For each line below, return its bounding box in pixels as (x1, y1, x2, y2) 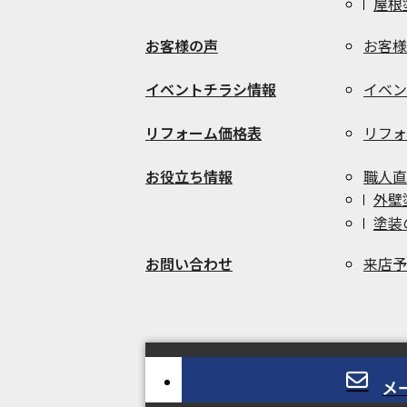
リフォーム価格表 (144, 121, 262, 144)
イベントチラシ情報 (144, 77, 276, 100)
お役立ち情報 (144, 164, 233, 187)
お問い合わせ (144, 253, 233, 275)
